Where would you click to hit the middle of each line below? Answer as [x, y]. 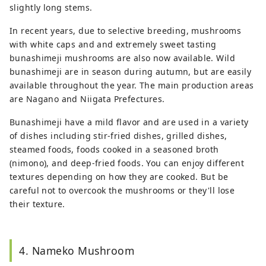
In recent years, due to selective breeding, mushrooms [126, 31]
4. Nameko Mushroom [77, 251]
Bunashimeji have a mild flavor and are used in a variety [129, 122]
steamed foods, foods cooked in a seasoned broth [114, 150]
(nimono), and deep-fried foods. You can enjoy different [127, 163]
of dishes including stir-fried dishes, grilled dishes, [118, 136]
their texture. [37, 204]
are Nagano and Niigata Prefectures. [87, 99]
